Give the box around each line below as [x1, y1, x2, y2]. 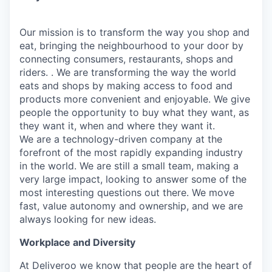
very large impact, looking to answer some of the [19, 172, 246, 185]
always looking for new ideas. [19, 212, 156, 225]
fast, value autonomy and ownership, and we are [19, 199, 243, 212]
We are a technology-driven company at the [19, 132, 222, 145]
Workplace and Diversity [19, 236, 135, 248]
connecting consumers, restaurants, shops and [19, 52, 233, 65]
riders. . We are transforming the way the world [19, 66, 236, 78]
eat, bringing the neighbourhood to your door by [19, 39, 243, 52]
